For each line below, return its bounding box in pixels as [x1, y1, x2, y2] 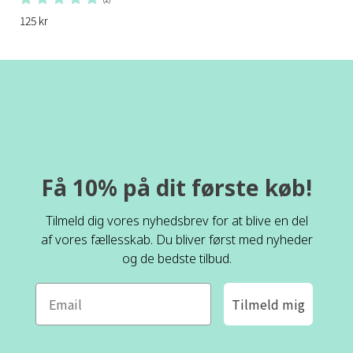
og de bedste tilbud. [121, 249, 232, 267]
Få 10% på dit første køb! [41, 172, 312, 203]
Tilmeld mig [232, 294, 306, 314]
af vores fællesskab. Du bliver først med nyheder [40, 230, 313, 248]
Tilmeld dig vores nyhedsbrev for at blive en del [45, 211, 308, 229]
